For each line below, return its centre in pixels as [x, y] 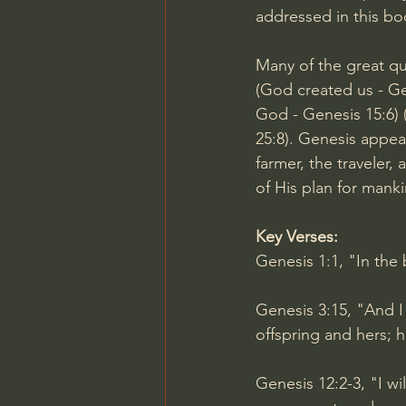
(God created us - [322, 90]
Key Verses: [297, 237]
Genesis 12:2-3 [308, 383]
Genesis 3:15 [301, 310]
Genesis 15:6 [348, 114]
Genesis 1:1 [297, 261]
